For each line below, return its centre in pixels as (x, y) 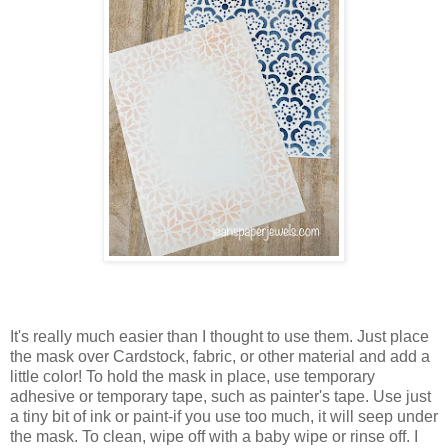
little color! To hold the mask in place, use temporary (192, 376)
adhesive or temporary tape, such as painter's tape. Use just (220, 396)
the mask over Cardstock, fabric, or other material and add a (220, 356)
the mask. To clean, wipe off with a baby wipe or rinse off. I (214, 436)
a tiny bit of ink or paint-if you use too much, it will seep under (224, 416)
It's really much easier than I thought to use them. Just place (219, 336)
